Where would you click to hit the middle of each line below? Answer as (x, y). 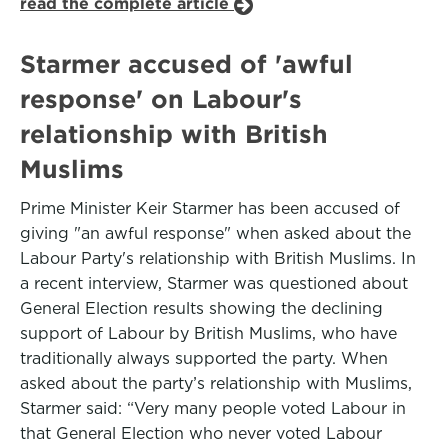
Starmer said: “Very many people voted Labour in (213, 408)
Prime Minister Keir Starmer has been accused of (210, 208)
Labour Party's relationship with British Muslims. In (218, 258)
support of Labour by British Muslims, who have (208, 333)
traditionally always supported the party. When (204, 358)
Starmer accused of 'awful (186, 64)
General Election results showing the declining (201, 308)
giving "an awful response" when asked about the (215, 233)
